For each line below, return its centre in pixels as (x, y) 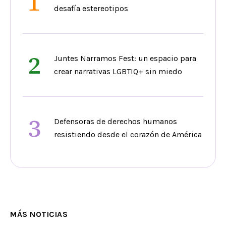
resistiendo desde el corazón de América (128, 135)
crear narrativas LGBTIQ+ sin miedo (118, 72)
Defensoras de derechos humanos (116, 122)
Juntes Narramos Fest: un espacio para (125, 59)
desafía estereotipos (91, 9)
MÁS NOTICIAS (39, 214)
